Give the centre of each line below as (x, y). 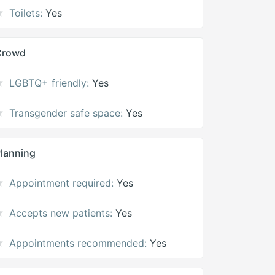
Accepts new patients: (61, 213)
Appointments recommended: (78, 243)
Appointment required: (62, 183)
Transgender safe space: (66, 113)
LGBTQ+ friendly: (49, 83)
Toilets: (26, 13)
